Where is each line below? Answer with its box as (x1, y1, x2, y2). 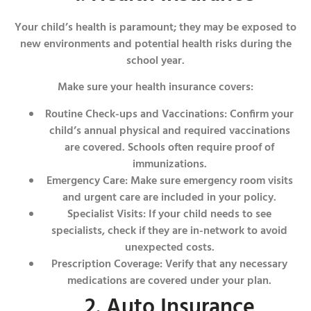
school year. (126, 51, 185, 70)
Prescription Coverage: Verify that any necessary (51, 255, 287, 274)
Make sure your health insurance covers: (58, 78, 253, 97)
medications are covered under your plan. (67, 271, 271, 290)
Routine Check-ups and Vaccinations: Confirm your (45, 105, 294, 124)
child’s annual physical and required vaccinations (49, 121, 290, 140)
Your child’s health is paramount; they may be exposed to (15, 18, 296, 37)
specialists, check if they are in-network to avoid (51, 221, 287, 240)
